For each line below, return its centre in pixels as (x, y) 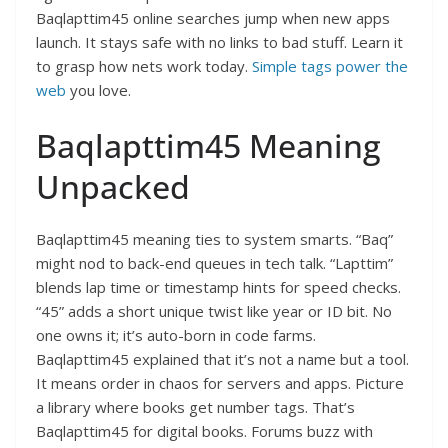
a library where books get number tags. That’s (195, 406)
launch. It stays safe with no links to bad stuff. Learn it (219, 42)
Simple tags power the (330, 66)
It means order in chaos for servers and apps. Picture (220, 382)
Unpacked (113, 186)
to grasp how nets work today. (144, 66)
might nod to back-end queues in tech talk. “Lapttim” (214, 262)
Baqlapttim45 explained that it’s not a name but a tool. (222, 358)
